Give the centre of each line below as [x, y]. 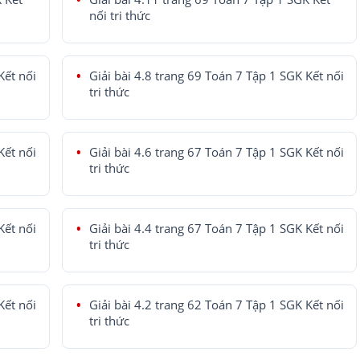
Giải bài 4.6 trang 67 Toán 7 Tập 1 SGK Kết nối [216, 153]
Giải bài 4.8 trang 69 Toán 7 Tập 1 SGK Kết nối [216, 76]
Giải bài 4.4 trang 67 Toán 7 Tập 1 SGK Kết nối [216, 229]
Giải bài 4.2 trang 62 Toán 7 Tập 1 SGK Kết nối [216, 305]
